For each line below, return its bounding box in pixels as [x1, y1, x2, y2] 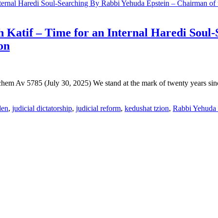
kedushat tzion [125, 104, 169, 112]
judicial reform [76, 104, 121, 112]
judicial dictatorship [12, 104, 72, 112]
